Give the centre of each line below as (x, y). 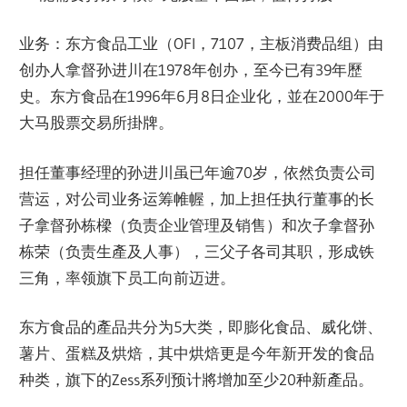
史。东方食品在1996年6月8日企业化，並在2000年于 (202, 96)
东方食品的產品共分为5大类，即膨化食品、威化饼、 (201, 327)
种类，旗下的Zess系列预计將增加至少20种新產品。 (197, 380)
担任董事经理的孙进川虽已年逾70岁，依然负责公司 (198, 172)
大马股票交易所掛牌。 (97, 123)
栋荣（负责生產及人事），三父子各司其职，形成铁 (197, 251)
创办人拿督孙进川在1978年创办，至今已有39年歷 (191, 70)
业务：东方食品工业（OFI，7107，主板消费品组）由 (202, 44)
